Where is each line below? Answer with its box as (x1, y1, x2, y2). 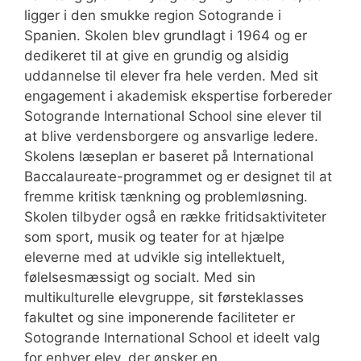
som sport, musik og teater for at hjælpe (24, 228, 284, 245)
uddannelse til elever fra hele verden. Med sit (24, 67, 318, 84)
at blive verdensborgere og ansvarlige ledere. (24, 127, 318, 144)
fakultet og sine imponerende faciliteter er (24, 309, 295, 326)
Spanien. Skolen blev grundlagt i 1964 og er (24, 27, 307, 44)
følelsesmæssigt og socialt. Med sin (24, 268, 255, 285)
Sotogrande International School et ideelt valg (24, 329, 320, 346)
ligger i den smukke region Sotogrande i (24, 6, 281, 23)
